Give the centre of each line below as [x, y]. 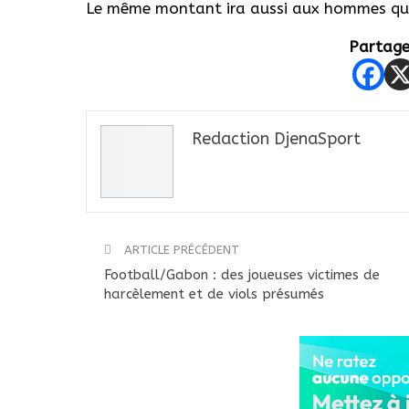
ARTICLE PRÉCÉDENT [180, 249]
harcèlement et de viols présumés [214, 294]
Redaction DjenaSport [276, 138]
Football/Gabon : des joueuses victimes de [242, 274]
